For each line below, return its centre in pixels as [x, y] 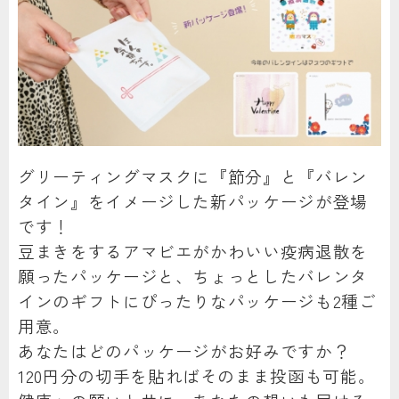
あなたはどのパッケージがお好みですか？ [184, 351]
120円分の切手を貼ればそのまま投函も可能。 [197, 376]
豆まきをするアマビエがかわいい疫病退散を [193, 251]
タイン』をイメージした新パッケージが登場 [193, 201]
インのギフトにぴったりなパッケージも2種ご [197, 301]
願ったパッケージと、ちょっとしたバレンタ [193, 276]
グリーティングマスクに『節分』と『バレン [193, 176]
